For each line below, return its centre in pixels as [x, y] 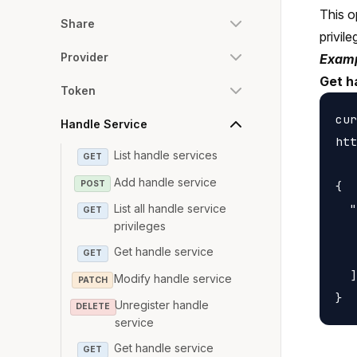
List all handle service [171, 209]
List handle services [166, 155]
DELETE [93, 307]
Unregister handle [162, 305]
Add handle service [166, 182]
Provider [84, 57]
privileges [140, 226]
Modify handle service [173, 278]
